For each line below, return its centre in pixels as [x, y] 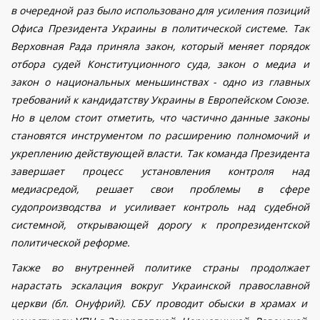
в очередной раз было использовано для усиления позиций [160, 11]
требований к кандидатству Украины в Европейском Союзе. [160, 100]
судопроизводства [56, 207]
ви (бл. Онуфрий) [79, 304]
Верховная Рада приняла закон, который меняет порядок [160, 46]
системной [37, 225]
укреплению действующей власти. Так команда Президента [160, 154]
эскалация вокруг [116, 286]
